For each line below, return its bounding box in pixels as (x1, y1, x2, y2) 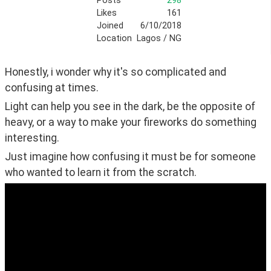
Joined (96, 21, 123, 31)
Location (96, 33, 132, 44)
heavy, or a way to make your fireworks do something (5, 116, 256, 129)
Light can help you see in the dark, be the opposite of (5, 100, 255, 113)
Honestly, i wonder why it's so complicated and (5, 66, 226, 79)
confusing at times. (5, 82, 99, 94)
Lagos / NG (136, 33, 181, 44)
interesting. (5, 132, 59, 145)
